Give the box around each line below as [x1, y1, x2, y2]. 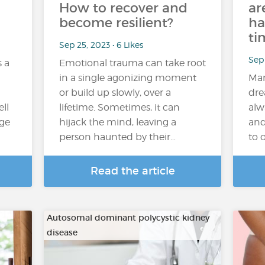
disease [47, 227, 77, 238]
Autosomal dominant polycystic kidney [47, 212, 209, 223]
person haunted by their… [59, 131, 176, 143]
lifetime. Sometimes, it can [59, 102, 180, 113]
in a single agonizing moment [59, 72, 196, 83]
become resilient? [59, 15, 173, 31]
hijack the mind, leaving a [59, 117, 176, 128]
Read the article [90, 164, 175, 177]
